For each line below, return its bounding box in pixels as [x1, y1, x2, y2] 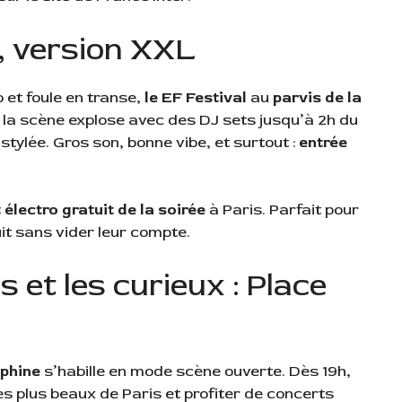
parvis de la [273, 87, 362, 107]
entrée [299, 132, 347, 152]
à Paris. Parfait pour [205, 200, 359, 220]
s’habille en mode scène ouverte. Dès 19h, [40, 361, 351, 380]
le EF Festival [144, 87, 247, 107]
